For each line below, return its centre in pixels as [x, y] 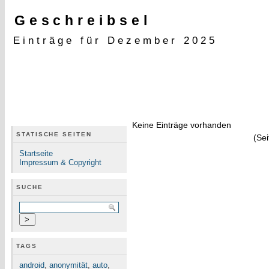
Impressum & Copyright [60, 162]
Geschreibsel [83, 20]
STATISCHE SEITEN [54, 134]
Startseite [36, 153]
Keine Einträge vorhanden [182, 125]
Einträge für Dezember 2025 [115, 40]
